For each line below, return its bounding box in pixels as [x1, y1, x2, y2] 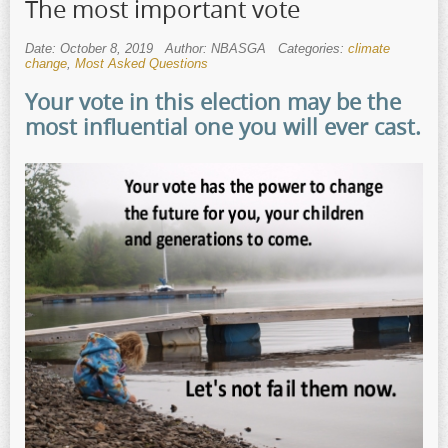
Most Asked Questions [75, 55, 208, 71]
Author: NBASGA [165, 40, 266, 56]
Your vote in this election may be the [25, 86, 401, 116]
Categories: [278, 40, 348, 56]
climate [348, 40, 390, 56]
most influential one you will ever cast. [25, 111, 421, 141]
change [25, 55, 67, 71]
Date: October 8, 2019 [25, 40, 153, 56]
